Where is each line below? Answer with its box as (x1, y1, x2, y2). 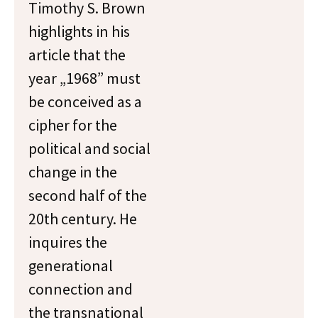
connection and (28, 279, 133, 299)
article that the (28, 45, 126, 65)
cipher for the (28, 115, 117, 135)
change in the (28, 162, 117, 182)
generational (28, 256, 113, 275)
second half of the (28, 185, 147, 205)
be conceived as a (28, 92, 142, 111)
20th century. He (28, 209, 137, 229)
